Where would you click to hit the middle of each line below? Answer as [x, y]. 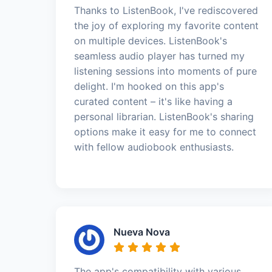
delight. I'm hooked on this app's [149, 86]
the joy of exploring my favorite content [166, 25]
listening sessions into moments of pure [165, 71]
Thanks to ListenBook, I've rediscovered [166, 10]
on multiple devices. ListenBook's [151, 40]
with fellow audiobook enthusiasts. [154, 147]
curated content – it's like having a [153, 101]
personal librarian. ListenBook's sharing [164, 116]
